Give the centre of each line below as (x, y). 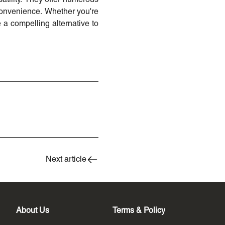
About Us (33, 211)
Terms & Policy (139, 211)
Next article (66, 159)
